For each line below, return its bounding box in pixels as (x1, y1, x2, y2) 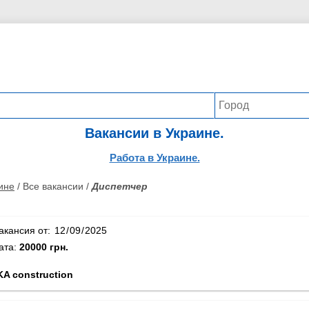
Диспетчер (92, 181, 148, 192)
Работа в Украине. (109, 152, 200, 163)
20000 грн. (19, 241, 68, 252)
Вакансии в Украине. (85, 126, 224, 141)
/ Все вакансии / (14, 181, 92, 192)
